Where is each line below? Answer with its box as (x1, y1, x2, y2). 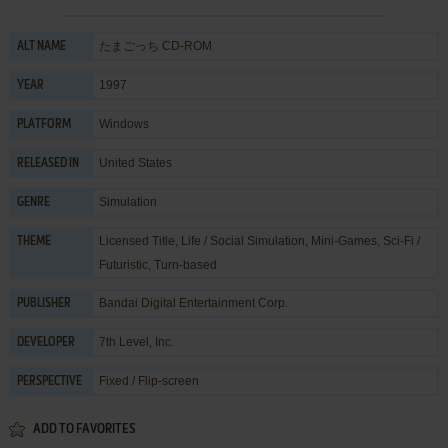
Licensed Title (98, 233, 175, 248)
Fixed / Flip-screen (98, 373, 199, 388)
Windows (98, 116, 149, 131)
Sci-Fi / (382, 233, 420, 248)
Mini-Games (310, 233, 377, 248)
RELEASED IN (16, 157, 79, 170)
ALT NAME (16, 40, 66, 53)
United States (98, 155, 172, 170)
